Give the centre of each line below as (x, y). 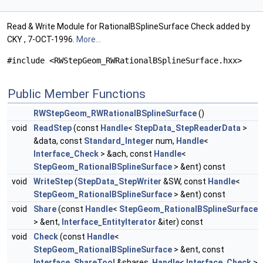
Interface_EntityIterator (109, 222)
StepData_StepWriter (119, 182)
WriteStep (53, 182)
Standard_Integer (119, 141)
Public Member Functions (77, 94)
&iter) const (180, 222)
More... (89, 40)
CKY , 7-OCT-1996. (42, 40)
